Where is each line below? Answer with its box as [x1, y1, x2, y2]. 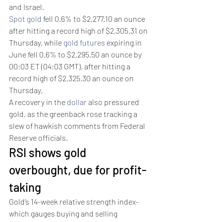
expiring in [105, 38, 143, 48]
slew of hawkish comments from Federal [9, 121, 147, 131]
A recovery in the [9, 97, 67, 107]
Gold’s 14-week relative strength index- [9, 197, 140, 207]
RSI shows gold [9, 145, 89, 160]
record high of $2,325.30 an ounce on [9, 73, 135, 83]
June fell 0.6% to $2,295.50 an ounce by [9, 50, 143, 59]
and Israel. [9, 2, 46, 12]
